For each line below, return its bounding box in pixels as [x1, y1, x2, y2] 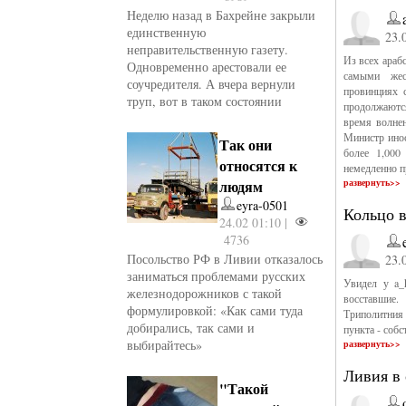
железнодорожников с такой [127, 285, 283, 302]
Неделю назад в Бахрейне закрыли [127, 6, 316, 24]
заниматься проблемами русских [127, 267, 306, 285]
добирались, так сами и [127, 319, 256, 336]
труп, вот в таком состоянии [127, 92, 283, 110]
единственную [127, 24, 207, 41]
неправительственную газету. [127, 41, 289, 58]
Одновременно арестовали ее [127, 58, 287, 75]
